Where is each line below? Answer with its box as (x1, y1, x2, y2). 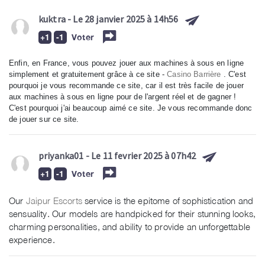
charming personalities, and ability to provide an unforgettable (9, 221, 251, 232)
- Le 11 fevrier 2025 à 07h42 (83, 150, 198, 162)
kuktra (38, 13, 66, 25)
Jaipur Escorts (25, 195, 82, 206)
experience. (9, 234, 55, 245)
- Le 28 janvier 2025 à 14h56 (65, 13, 180, 25)
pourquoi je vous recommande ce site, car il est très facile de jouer (9, 81, 244, 91)
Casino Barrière (167, 70, 221, 79)
